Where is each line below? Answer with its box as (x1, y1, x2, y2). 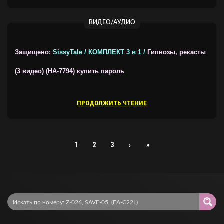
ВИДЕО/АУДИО (88, 19, 135, 25)
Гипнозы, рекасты (147, 49, 206, 56)
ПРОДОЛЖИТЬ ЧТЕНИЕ (77, 99, 147, 107)
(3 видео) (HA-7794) (15, 68, 75, 75)
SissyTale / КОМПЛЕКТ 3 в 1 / (53, 49, 147, 56)
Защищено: (15, 49, 53, 56)
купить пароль (75, 68, 124, 75)
